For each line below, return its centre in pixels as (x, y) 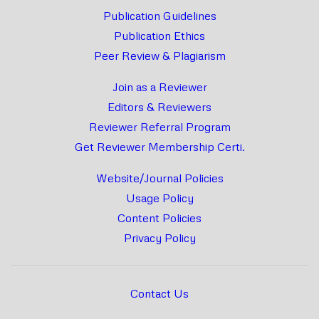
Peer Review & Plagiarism (159, 56)
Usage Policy (159, 198)
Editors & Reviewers (159, 107)
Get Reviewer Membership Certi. (159, 147)
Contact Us (159, 294)
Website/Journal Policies (159, 178)
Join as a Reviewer (159, 87)
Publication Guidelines (159, 16)
